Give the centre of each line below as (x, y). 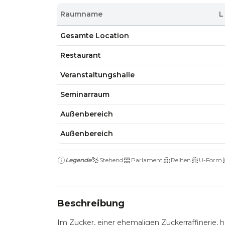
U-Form (210, 160)
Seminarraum (85, 94)
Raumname (82, 14)
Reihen (181, 160)
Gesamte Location (95, 36)
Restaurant (81, 55)
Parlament (147, 160)
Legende (78, 160)
